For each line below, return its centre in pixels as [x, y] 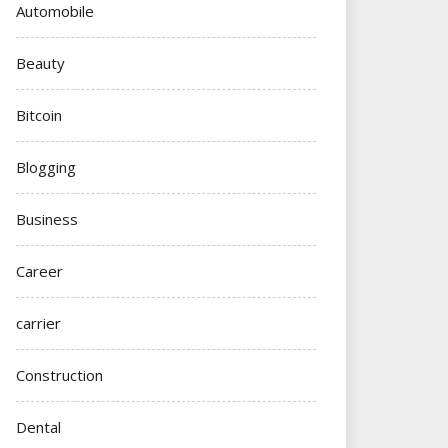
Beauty [40, 62]
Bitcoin [39, 114]
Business [47, 218]
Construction [59, 374]
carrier [38, 322]
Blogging [46, 166]
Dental [38, 426]
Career [39, 270]
